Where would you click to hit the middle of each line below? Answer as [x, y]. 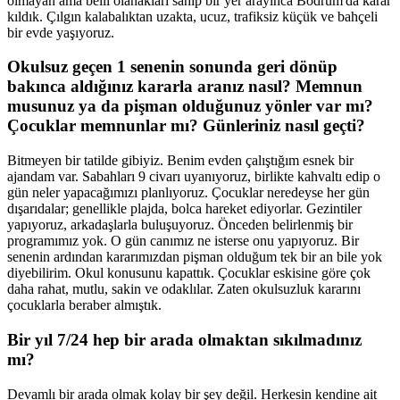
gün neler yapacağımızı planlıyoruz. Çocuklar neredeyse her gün [188, 193]
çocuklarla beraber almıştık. [84, 305]
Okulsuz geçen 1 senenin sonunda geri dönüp [172, 67]
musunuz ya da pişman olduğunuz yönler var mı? [190, 106]
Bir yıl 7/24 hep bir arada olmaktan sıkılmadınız [184, 339]
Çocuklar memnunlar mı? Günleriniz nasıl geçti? [186, 126]
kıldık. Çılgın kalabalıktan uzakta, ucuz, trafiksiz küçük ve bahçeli [192, 16]
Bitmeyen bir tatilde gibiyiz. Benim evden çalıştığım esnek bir [180, 161]
